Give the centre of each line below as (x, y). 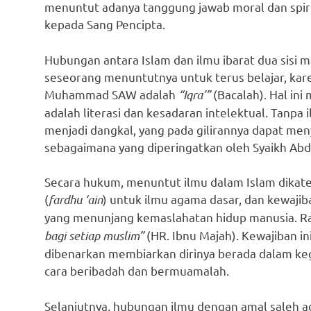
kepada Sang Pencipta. (105, 24)
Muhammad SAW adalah (111, 94)
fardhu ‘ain (76, 200)
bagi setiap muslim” (94, 236)
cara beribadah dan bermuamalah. (137, 271)
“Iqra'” (194, 94)
